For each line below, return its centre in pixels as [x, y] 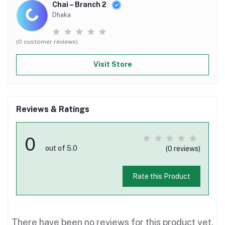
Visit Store [113, 65]
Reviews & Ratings [53, 109]
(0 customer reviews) [47, 41]
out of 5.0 [61, 148]
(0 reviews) [183, 148]
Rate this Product [161, 176]
